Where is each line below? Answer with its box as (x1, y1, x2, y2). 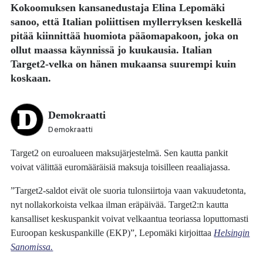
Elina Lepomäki (152, 2, 225, 14)
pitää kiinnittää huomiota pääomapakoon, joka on (11, 30, 239, 42)
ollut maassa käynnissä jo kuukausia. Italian (11, 44, 213, 56)
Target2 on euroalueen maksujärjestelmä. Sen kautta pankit (11, 147, 228, 159)
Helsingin (214, 227, 250, 239)
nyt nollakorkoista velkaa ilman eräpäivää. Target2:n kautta (11, 199, 229, 211)
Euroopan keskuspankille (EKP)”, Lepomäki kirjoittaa (11, 227, 214, 239)
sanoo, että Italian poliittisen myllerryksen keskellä (11, 16, 242, 28)
